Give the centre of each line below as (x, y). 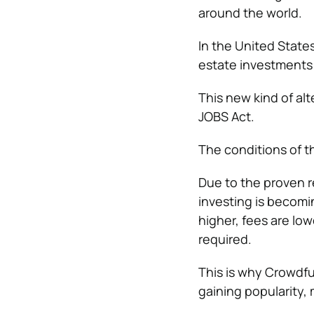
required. (225, 239)
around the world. (250, 13)
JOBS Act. (226, 117)
